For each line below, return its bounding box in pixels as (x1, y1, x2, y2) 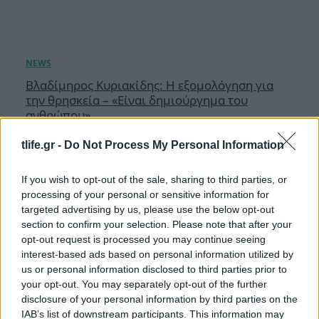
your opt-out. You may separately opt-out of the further (21, 278, 267, 290)
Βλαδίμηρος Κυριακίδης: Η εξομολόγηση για (26, 76, 273, 93)
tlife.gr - (21, 139, 64, 151)
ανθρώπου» (26, 106, 90, 123)
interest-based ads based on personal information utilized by (21, 249, 293, 260)
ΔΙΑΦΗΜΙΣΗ (135, 166, 184, 179)
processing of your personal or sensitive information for (21, 189, 269, 200)
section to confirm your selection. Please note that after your (21, 219, 292, 230)
